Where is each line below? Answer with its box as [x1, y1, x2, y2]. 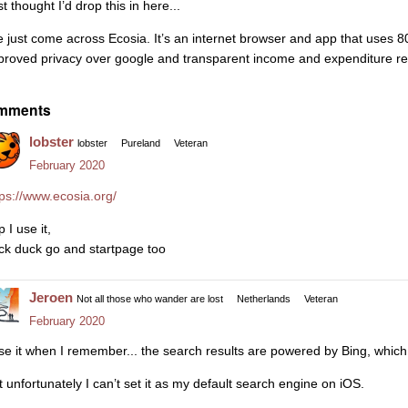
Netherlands [237, 292, 291, 304]
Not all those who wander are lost [76, 292, 223, 304]
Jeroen [29, 289, 73, 305]
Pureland [121, 138, 160, 149]
